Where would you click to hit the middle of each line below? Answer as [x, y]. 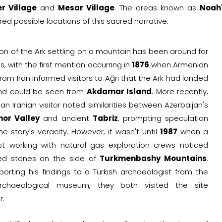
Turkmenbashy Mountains [153, 158]
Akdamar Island [119, 91]
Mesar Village [86, 7]
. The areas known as [157, 7]
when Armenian [179, 64]
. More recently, [180, 91]
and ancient [66, 118]
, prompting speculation [163, 118]
